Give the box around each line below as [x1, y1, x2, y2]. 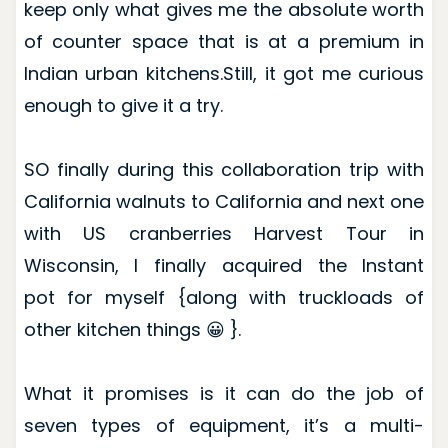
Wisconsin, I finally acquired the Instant [23, 253, 425, 279]
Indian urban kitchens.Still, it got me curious [23, 61, 425, 87]
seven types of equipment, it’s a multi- [23, 413, 425, 439]
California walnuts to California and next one [23, 189, 425, 215]
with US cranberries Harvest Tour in [23, 221, 425, 247]
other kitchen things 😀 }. [23, 317, 241, 343]
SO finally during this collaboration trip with [23, 157, 425, 183]
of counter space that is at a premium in [23, 29, 425, 55]
